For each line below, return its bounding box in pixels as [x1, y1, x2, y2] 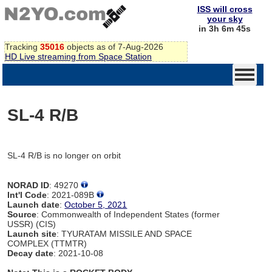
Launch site [7, 228, 57, 239]
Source [7, 209, 37, 219]
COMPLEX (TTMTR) [7, 238, 87, 248]
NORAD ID [7, 180, 50, 190]
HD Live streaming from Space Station [5, 51, 152, 61]
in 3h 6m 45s [199, 24, 251, 33]
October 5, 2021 [64, 199, 127, 209]
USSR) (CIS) [7, 219, 56, 229]
